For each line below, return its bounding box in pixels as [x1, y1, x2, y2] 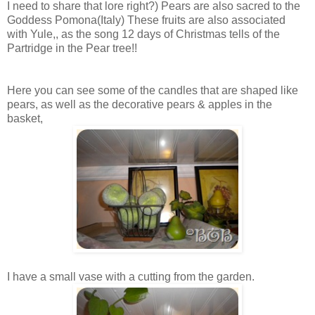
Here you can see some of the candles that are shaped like [7, 84, 298, 96]
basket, [7, 112, 43, 124]
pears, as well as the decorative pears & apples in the [7, 98, 272, 110]
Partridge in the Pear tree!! [7, 41, 137, 54]
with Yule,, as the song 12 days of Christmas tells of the [7, 27, 280, 40]
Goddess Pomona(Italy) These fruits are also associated [7, 13, 285, 26]
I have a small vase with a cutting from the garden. [7, 270, 255, 283]
